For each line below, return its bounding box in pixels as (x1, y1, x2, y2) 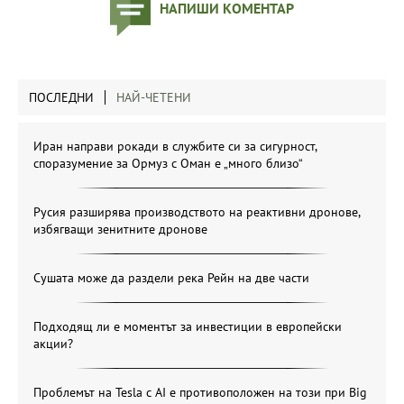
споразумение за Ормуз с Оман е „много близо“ (33, 155, 303, 171)
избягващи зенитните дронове (33, 221, 207, 237)
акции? (33, 335, 73, 352)
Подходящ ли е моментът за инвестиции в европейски (33, 318, 342, 335)
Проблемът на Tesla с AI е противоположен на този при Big (33, 384, 367, 400)
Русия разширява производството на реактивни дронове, (33, 204, 360, 220)
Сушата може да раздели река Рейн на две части (33, 270, 309, 286)
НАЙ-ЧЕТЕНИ (116, 89, 191, 106)
